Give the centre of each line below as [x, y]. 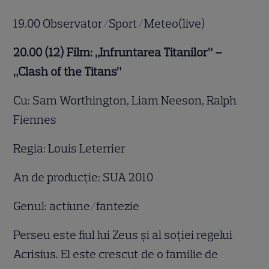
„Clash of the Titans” [69, 71]
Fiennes [36, 119]
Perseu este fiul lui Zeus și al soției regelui [123, 234]
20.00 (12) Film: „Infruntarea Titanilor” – [118, 52]
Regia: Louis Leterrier [71, 148]
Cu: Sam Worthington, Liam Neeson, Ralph [125, 100]
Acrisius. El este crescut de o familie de [116, 254]
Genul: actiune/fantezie [78, 206]
